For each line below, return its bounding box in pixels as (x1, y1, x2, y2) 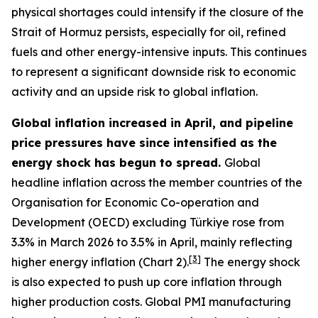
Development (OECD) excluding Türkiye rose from (11, 215, 284, 229)
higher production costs (11, 295, 140, 309)
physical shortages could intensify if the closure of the (11, 5, 304, 19)
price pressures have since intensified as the (11, 136, 277, 150)
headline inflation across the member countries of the (11, 175, 302, 190)
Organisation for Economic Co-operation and (11, 195, 259, 209)
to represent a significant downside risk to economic (11, 65, 296, 79)
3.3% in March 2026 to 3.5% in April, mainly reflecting (11, 235, 292, 249)
